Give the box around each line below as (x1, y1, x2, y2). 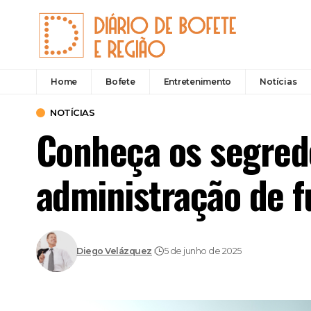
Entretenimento (163, 76, 232, 87)
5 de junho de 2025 (163, 246, 242, 257)
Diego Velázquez (76, 246, 152, 257)
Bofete (106, 76, 135, 87)
